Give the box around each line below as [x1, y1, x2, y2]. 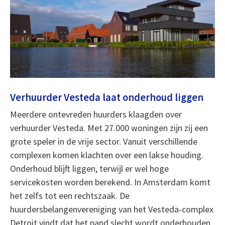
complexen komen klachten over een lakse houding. [10, 149, 203, 161]
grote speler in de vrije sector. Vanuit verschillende [10, 136, 197, 148]
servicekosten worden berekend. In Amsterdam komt [10, 176, 210, 188]
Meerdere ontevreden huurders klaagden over [10, 108, 182, 121]
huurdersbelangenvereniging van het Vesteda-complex [10, 203, 213, 215]
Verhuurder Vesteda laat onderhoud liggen [10, 91, 203, 104]
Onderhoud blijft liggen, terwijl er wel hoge [10, 163, 169, 175]
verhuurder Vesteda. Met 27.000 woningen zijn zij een [10, 122, 208, 134]
